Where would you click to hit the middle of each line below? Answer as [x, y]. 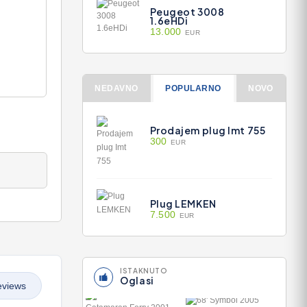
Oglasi [137, 280]
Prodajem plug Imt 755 [208, 130]
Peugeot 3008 [187, 12]
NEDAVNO [116, 88]
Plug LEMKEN [183, 204]
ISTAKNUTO [144, 271]
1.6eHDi [169, 21]
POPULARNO [193, 88]
